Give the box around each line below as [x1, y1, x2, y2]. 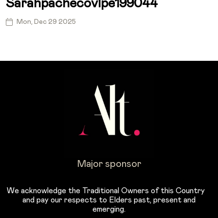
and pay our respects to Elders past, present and [22, 196, 196, 204]
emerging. [92, 205, 126, 213]
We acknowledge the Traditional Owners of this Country [6, 186, 212, 195]
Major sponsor [77, 159, 141, 169]
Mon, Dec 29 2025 [17, 18, 76, 25]
